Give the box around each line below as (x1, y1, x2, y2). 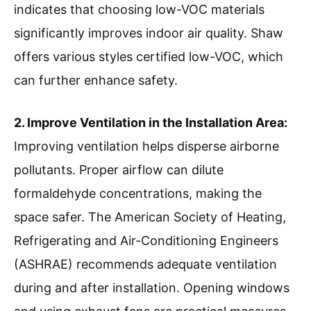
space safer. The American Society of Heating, (14, 210, 286, 225)
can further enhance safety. (14, 73, 178, 88)
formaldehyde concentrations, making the (14, 186, 262, 201)
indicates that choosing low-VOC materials (14, 2, 264, 17)
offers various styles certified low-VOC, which (14, 49, 283, 65)
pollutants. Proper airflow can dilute (14, 162, 224, 178)
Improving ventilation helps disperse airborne (14, 139, 279, 154)
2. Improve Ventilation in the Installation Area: (14, 115, 287, 131)
